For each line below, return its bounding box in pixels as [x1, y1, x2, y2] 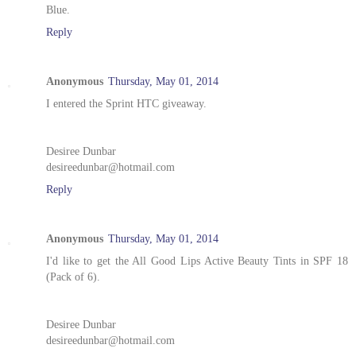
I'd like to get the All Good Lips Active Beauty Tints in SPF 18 [46, 254, 348, 268]
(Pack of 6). [46, 270, 100, 284]
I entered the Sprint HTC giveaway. [46, 97, 207, 110]
